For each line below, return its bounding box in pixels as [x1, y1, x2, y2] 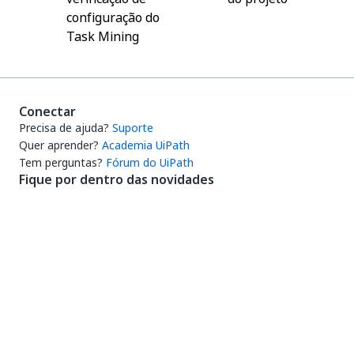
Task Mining [66, 27, 139, 46]
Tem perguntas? [19, 154, 103, 171]
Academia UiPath [102, 137, 190, 153]
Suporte [112, 119, 153, 136]
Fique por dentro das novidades [19, 170, 214, 189]
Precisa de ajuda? [19, 119, 109, 136]
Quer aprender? [19, 137, 99, 153]
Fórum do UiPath [106, 154, 194, 171]
